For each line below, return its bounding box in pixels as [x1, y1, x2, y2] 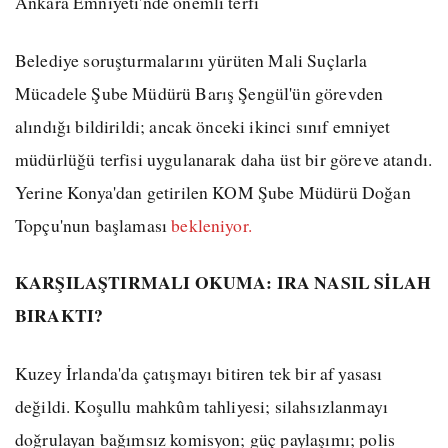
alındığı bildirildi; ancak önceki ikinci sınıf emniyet [15, 113, 391, 138]
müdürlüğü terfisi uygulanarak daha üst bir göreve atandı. [15, 146, 433, 171]
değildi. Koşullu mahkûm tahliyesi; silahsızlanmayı [15, 393, 389, 418]
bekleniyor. [171, 212, 252, 237]
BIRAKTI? [15, 302, 104, 329]
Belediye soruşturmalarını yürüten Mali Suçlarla [15, 47, 368, 72]
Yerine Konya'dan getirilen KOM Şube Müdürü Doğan [15, 179, 411, 204]
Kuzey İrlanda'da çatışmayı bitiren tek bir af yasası [15, 360, 383, 385]
